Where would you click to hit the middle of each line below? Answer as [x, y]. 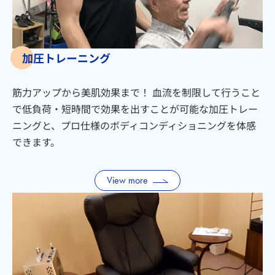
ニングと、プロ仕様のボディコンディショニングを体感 [134, 125]
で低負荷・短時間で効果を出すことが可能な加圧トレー [135, 109]
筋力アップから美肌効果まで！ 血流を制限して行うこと [136, 92]
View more [127, 180]
